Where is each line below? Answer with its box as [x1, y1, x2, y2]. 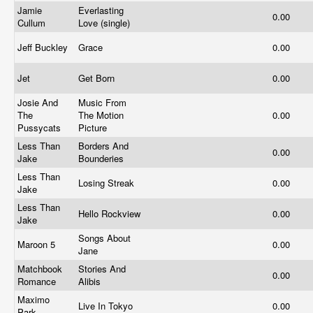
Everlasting [78, 3, 124, 17]
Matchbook [17, 262, 62, 275]
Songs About [78, 231, 131, 245]
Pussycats [17, 121, 64, 134]
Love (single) [78, 16, 133, 29]
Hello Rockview [78, 207, 143, 220]
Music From [78, 96, 126, 109]
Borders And [78, 139, 129, 152]
